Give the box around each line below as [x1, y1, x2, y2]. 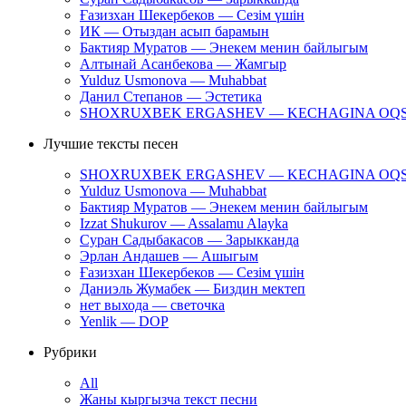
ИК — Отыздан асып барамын [80, 24, 269, 40]
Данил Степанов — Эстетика [80, 89, 262, 105]
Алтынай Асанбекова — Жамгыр [80, 56, 286, 72]
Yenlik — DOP [80, 314, 169, 330]
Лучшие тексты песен [43, 136, 179, 152]
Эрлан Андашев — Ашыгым [80, 248, 258, 265]
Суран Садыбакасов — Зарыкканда [80, 232, 299, 248]
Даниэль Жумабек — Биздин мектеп [80, 281, 305, 297]
